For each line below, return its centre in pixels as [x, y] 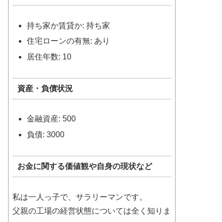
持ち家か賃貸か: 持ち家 [69, 26]
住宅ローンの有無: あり [69, 41]
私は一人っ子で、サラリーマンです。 [80, 197]
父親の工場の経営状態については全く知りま [92, 211]
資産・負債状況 [45, 88]
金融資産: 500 [52, 119]
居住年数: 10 [49, 56]
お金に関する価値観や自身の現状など [84, 166]
